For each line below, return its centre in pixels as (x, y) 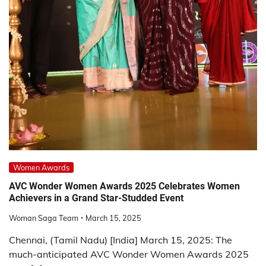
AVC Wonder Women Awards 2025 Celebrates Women (124, 186)
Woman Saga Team (44, 218)
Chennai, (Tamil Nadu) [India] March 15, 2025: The (121, 240)
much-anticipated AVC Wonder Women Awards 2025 (129, 254)
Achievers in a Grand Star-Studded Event (96, 198)
